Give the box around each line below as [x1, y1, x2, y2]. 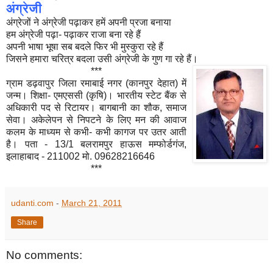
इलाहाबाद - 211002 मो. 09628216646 [6, 151, 155, 162]
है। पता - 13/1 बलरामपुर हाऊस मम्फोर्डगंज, [6, 139, 186, 150]
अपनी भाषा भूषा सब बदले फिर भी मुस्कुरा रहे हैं [6, 41, 163, 52]
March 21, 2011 [62, 198, 122, 208]
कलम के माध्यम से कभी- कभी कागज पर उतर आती [6, 127, 186, 138]
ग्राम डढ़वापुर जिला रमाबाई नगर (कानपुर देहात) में [6, 78, 186, 89]
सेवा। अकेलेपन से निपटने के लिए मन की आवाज [6, 115, 186, 126]
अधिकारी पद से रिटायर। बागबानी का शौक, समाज [6, 102, 186, 113]
